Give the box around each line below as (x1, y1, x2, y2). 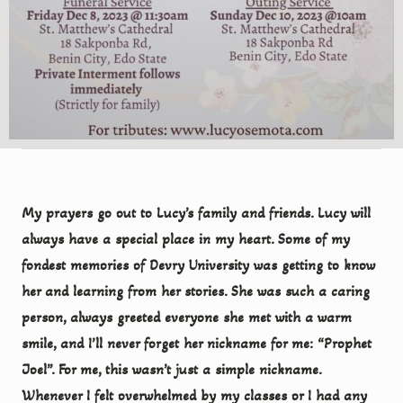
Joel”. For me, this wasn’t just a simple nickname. (22, 360, 321, 378)
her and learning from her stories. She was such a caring (22, 282, 370, 300)
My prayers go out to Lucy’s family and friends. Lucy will (22, 203, 371, 221)
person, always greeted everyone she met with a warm (22, 308, 352, 326)
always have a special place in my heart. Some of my (22, 229, 350, 247)
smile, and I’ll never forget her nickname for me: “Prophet (22, 334, 372, 352)
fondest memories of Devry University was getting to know (22, 255, 375, 273)
